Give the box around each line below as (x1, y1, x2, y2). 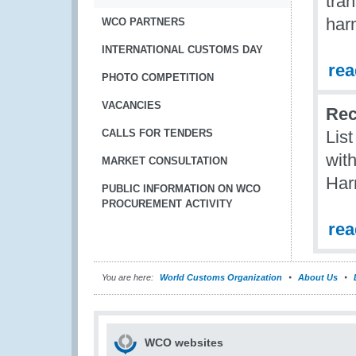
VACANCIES (102, 99, 161, 111)
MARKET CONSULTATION (102, 155, 227, 167)
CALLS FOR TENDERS (102, 127, 213, 139)
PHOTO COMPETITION (102, 72, 214, 83)
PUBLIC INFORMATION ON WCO (102, 183, 261, 195)
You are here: (102, 273, 153, 282)
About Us (298, 273, 338, 282)
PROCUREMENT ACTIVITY (102, 198, 233, 210)
